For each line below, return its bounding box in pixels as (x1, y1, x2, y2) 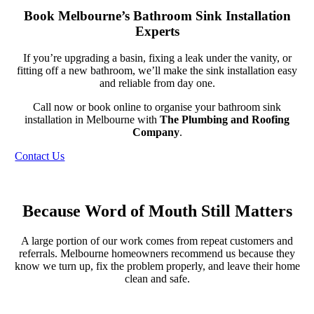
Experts (135, 23, 179, 39)
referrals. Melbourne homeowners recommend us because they (19, 247, 295, 259)
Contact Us (15, 150, 65, 163)
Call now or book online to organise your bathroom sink (33, 101, 281, 114)
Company (132, 126, 179, 139)
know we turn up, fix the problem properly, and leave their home (14, 259, 300, 272)
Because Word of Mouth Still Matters (22, 201, 292, 220)
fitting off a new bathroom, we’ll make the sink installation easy (17, 64, 297, 77)
